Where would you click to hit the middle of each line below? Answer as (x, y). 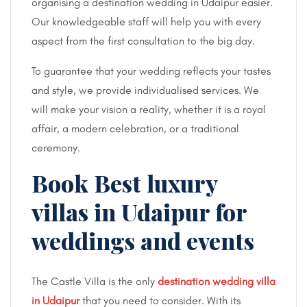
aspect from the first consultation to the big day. (143, 40)
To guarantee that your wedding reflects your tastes (151, 71)
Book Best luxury (124, 183)
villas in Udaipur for (139, 211)
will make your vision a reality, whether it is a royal (149, 109)
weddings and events (143, 240)
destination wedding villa (217, 281)
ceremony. (56, 147)
